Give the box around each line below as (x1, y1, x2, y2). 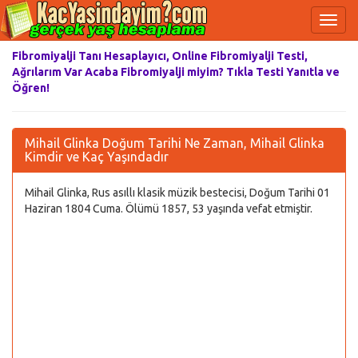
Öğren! (12, 82, 50, 94)
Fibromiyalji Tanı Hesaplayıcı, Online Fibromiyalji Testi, (12, 50, 308, 62)
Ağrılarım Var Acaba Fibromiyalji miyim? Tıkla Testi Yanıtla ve (12, 66, 340, 78)
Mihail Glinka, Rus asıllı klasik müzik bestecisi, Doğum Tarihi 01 (25, 186, 330, 199)
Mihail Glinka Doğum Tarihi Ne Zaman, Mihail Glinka (25, 136, 324, 150)
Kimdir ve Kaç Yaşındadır (25, 149, 169, 164)
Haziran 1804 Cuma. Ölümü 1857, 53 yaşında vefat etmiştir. (25, 202, 312, 215)
